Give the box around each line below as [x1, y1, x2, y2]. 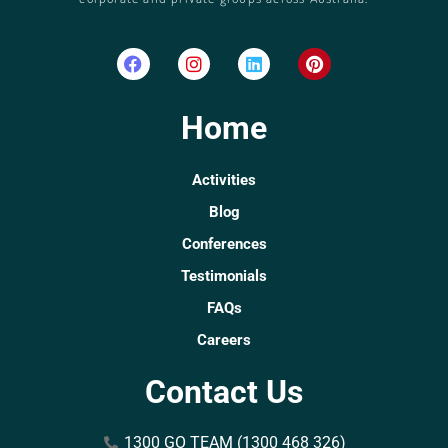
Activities [192, 170, 256, 189]
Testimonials [181, 266, 267, 285]
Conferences [181, 234, 267, 253]
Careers [197, 330, 251, 349]
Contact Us [145, 372, 303, 411]
